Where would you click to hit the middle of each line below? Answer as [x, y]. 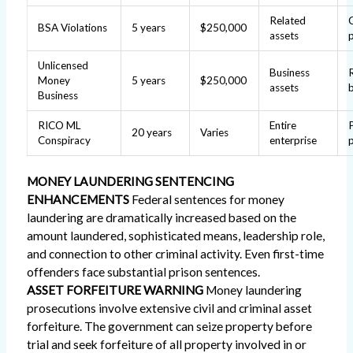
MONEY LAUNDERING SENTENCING [130, 181]
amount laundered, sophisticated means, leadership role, [175, 235]
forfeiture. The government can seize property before [169, 326]
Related [288, 21]
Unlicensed [63, 66]
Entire [283, 126]
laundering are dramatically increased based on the [161, 217]
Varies [215, 133]
